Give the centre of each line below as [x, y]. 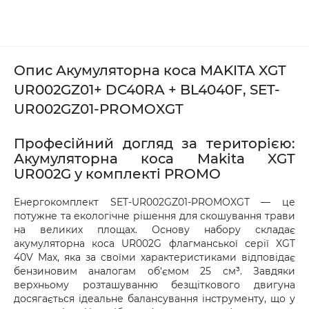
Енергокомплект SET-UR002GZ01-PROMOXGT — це [154, 202]
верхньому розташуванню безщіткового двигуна [154, 285]
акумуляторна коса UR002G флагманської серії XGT [154, 243]
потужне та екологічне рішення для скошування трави [154, 216]
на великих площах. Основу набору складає [154, 230]
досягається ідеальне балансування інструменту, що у [154, 299]
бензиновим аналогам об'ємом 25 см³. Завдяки [154, 271]
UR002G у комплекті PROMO [117, 174]
